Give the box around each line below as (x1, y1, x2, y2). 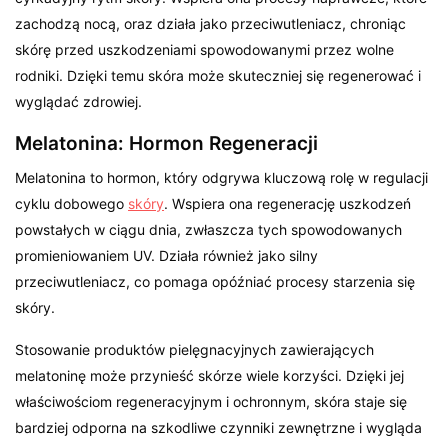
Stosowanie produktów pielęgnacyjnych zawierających (15, 340, 375, 358)
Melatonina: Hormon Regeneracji (15, 131, 318, 155)
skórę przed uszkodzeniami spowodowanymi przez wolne (15, 40, 395, 58)
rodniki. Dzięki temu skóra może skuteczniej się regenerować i (15, 66, 422, 84)
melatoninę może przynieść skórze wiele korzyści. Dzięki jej (15, 366, 405, 384)
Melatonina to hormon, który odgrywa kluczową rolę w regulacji (15, 168, 429, 186)
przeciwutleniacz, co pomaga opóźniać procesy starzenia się (15, 272, 416, 290)
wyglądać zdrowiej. (15, 92, 143, 110)
